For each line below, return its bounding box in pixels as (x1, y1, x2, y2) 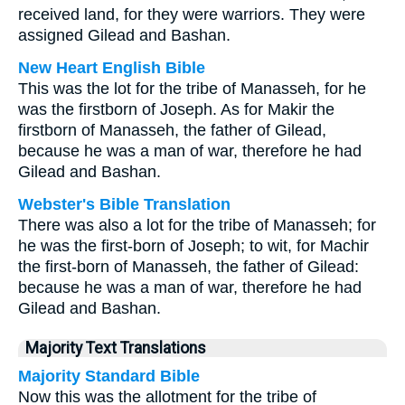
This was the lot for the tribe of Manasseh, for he (18, 80, 366, 98)
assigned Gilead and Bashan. (18, 26, 231, 44)
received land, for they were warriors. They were (18, 5, 365, 24)
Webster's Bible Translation (18, 195, 231, 213)
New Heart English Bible (18, 59, 205, 77)
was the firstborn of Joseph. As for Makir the (18, 100, 334, 118)
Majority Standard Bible (18, 367, 200, 385)
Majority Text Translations (25, 339, 206, 357)
